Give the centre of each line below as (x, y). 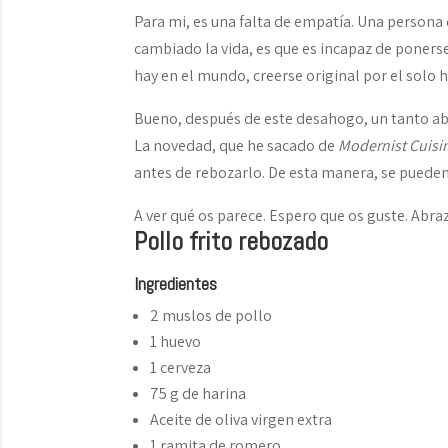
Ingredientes (176, 283)
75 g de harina (198, 393)
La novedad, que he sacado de (236, 145)
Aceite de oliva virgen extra (241, 419)
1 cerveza (181, 367)
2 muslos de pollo (211, 315)
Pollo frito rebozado (231, 241)
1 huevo (176, 341)
